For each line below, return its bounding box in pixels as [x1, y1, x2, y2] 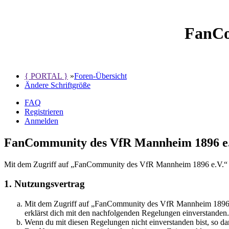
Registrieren [25, 107, 63, 116]
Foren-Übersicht [74, 71, 127, 80]
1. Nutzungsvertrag [4, 178, 85, 190]
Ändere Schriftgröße [25, 80, 90, 89]
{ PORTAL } [25, 71, 68, 80]
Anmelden [25, 116, 58, 125]
